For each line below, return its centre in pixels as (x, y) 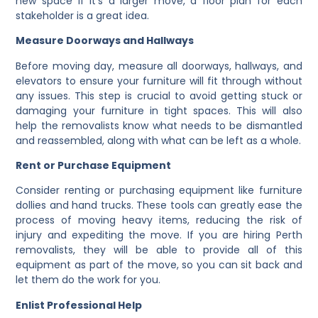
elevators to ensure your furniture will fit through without (159, 81)
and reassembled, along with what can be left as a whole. (159, 140)
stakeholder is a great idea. (83, 15)
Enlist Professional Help (79, 305)
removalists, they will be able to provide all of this (159, 250)
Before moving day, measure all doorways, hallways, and (159, 66)
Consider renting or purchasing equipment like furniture (159, 191)
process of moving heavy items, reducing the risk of (159, 220)
